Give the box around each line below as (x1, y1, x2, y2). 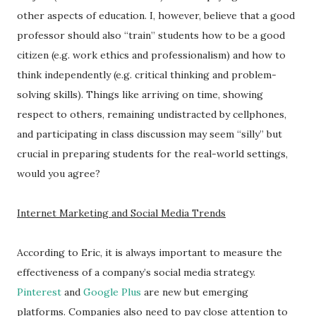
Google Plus (83, 286, 141, 298)
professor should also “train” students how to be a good (17, 29, 285, 42)
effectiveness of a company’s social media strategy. (17, 266, 255, 279)
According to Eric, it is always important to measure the (17, 246, 282, 259)
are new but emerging (141, 286, 248, 298)
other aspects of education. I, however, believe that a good (17, 9, 295, 22)
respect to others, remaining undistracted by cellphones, (17, 108, 286, 121)
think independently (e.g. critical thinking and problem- (17, 68, 276, 81)
